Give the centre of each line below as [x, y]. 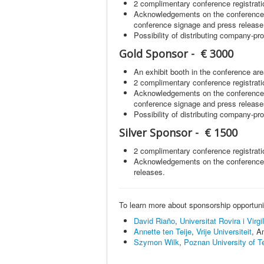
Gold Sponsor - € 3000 [176, 53]
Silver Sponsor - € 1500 [178, 132]
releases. [149, 171]
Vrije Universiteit [224, 231]
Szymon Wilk [156, 242]
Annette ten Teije [163, 231]
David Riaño [154, 220]
